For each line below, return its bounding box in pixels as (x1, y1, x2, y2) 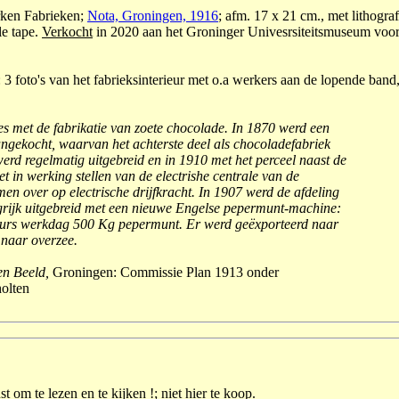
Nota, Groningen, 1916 (87, 8, 218, 23)
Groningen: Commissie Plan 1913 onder (53, 265, 279, 280)
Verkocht (42, 24, 93, 39)
